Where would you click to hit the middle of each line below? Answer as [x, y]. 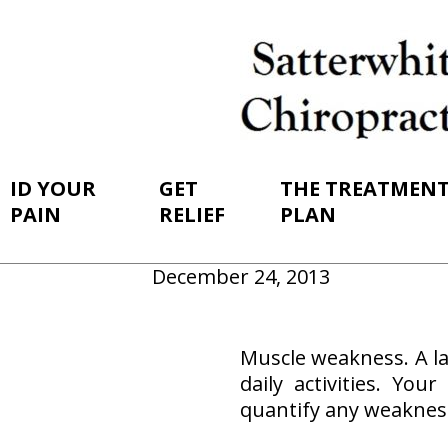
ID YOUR [52, 188]
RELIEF [192, 214]
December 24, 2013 [241, 276]
